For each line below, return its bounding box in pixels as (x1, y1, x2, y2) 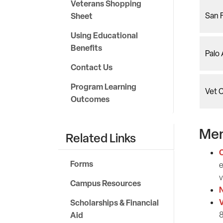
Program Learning (71, 81, 136, 92)
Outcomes (71, 94, 110, 105)
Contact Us (71, 62, 112, 73)
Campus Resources (70, 178, 141, 189)
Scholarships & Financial (70, 197, 159, 208)
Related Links (66, 130, 136, 146)
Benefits (71, 42, 102, 53)
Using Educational (71, 30, 138, 41)
